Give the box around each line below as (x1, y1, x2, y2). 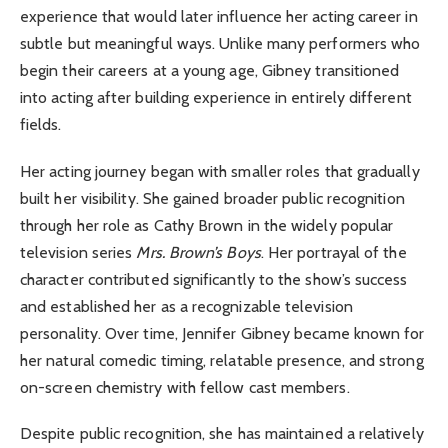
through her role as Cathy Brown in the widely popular (20, 215, 394, 235)
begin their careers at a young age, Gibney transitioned (20, 61, 400, 81)
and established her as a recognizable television (20, 296, 353, 316)
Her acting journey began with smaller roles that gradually (20, 161, 420, 181)
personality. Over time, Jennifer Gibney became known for (20, 323, 425, 343)
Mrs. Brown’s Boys (136, 242, 261, 262)
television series (20, 242, 137, 262)
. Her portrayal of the (260, 242, 407, 262)
